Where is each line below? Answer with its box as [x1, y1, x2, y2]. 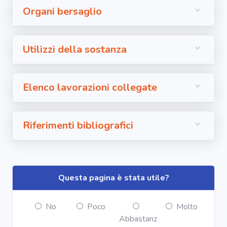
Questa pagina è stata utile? [58, 172, 169, 183]
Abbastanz [115, 213, 158, 224]
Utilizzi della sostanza [23, 43, 127, 56]
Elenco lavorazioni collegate [23, 81, 157, 94]
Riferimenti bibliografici [23, 119, 133, 132]
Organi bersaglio [23, 5, 102, 18]
